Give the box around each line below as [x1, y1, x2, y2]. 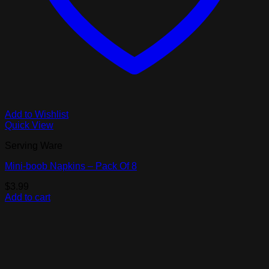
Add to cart [5, 192, 50, 203]
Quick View [5, 120, 53, 131]
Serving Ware [5, 141, 62, 151]
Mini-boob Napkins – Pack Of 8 [5, 161, 137, 172]
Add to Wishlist [5, 109, 68, 120]
